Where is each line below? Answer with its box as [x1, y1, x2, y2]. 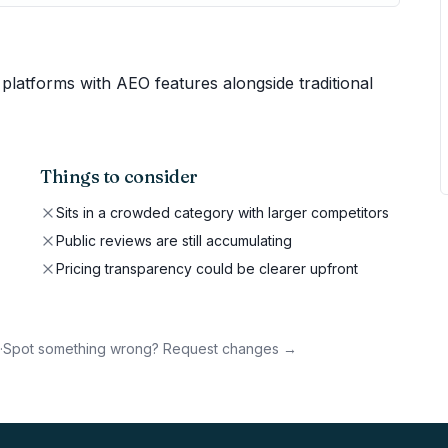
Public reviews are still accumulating [56, 232, 292, 249]
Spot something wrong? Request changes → [3, 340, 297, 357]
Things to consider [40, 165, 198, 188]
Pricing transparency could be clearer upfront [56, 260, 358, 277]
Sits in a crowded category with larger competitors [56, 204, 389, 221]
